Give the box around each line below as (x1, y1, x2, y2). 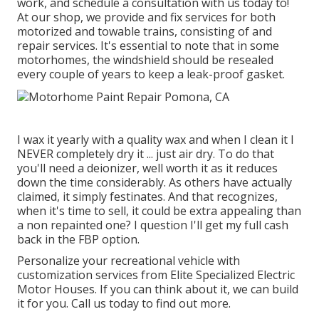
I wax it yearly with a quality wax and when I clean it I (17, 131, 294, 147)
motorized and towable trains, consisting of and (17, 23, 272, 39)
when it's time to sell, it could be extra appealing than (17, 202, 301, 219)
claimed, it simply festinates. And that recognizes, (17, 188, 278, 204)
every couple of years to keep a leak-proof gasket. (17, 66, 285, 82)
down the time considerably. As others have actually (17, 174, 292, 190)
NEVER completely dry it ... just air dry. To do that (17, 145, 274, 162)
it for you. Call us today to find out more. (17, 295, 231, 311)
